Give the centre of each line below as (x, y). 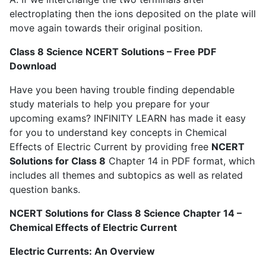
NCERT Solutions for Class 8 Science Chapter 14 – (126, 213)
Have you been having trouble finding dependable (122, 89)
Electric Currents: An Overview (82, 251)
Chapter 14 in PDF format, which (180, 161)
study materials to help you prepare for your (110, 104)
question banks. (45, 189)
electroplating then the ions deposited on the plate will (133, 13)
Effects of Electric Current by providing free (110, 146)
